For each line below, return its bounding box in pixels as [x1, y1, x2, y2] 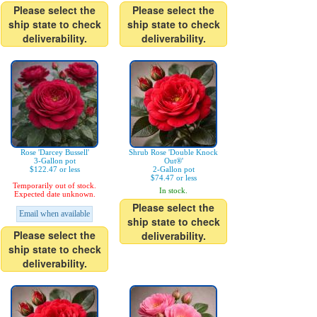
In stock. [159, 186, 188, 195]
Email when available [19, 209, 90, 219]
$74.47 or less [150, 173, 197, 183]
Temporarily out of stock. [13, 181, 96, 190]
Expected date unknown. [13, 190, 96, 199]
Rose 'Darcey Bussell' [20, 148, 89, 157]
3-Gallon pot [33, 156, 76, 166]
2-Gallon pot [152, 165, 195, 174]
